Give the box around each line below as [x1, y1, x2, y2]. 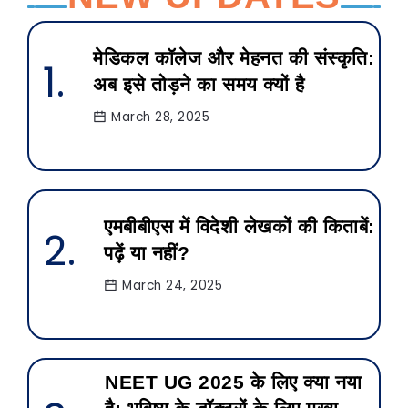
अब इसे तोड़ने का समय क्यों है [93, 74, 304, 96]
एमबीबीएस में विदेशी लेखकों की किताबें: [104, 216, 375, 238]
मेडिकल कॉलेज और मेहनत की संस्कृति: [93, 47, 374, 69]
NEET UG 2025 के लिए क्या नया [105, 371, 362, 393]
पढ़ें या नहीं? [104, 242, 189, 264]
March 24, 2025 [122, 277, 222, 295]
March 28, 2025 [111, 108, 209, 127]
